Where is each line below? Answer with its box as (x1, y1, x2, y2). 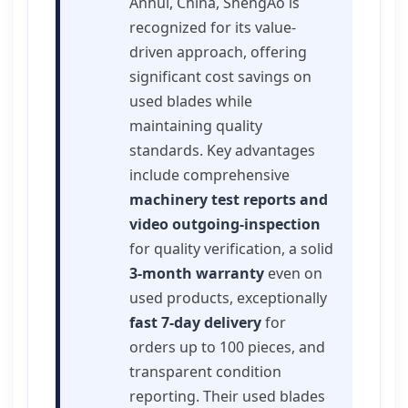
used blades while (129, 91, 252, 111)
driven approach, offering (129, 42, 307, 62)
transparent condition (129, 362, 281, 382)
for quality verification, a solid (129, 239, 333, 259)
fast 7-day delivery (129, 312, 261, 332)
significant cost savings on (129, 66, 311, 87)
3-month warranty (129, 263, 264, 283)
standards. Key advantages (129, 140, 315, 160)
